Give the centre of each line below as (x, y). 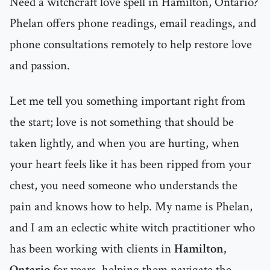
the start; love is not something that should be (122, 122)
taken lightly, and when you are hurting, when (124, 143)
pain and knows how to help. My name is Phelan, (131, 207)
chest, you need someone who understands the (124, 186)
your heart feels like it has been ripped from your (130, 165)
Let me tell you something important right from (127, 101)
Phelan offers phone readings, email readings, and (133, 24)
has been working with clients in (92, 249)
